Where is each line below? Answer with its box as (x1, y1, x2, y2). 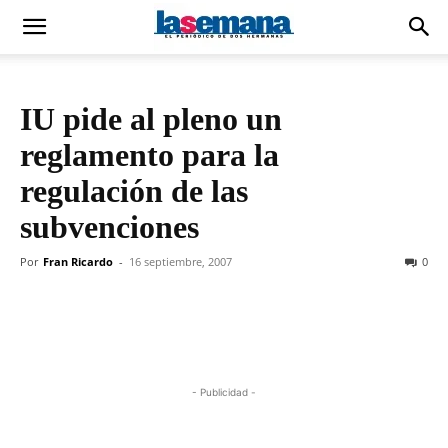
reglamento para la (20, 137, 279, 173)
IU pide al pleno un (20, 101, 282, 137)
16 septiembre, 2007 (129, 254, 232, 269)
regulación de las (20, 173, 248, 209)
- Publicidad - (192, 386, 256, 398)
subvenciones (20, 209, 199, 245)
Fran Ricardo (43, 254, 113, 269)
